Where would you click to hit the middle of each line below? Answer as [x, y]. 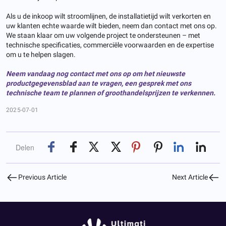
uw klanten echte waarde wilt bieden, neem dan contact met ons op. [111, 26]
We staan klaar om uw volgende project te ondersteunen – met [103, 36]
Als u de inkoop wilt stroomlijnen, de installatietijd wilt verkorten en [108, 16]
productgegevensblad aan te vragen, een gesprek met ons [99, 83]
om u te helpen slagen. [41, 55]
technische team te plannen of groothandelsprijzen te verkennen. [111, 93]
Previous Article [42, 177]
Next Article [190, 177]
